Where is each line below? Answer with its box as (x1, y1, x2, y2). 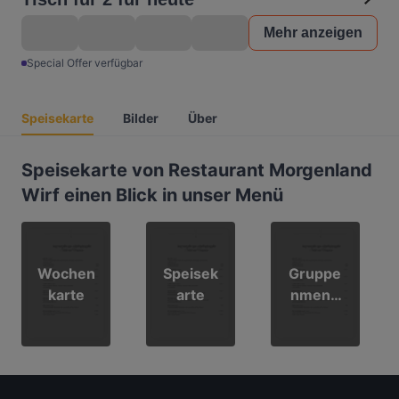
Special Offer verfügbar (27, 56, 142, 69)
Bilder (123, 110, 159, 126)
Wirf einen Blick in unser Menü (21, 184, 283, 206)
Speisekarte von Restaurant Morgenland (21, 159, 372, 181)
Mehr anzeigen (264, 25, 362, 40)
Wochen (37, 265, 95, 282)
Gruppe (289, 265, 342, 282)
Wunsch (286, 329, 345, 346)
